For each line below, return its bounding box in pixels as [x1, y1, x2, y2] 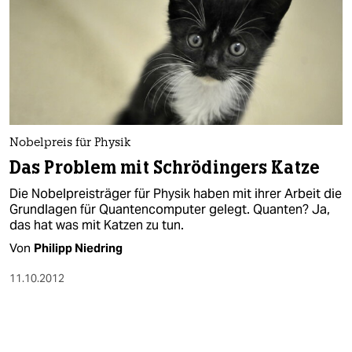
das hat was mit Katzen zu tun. [9, 216, 184, 233]
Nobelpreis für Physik [9, 137, 130, 149]
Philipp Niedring [34, 240, 123, 255]
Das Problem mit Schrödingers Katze [9, 156, 320, 179]
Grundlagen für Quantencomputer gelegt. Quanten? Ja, [9, 200, 330, 218]
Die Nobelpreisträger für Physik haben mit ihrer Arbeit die [9, 185, 342, 202]
